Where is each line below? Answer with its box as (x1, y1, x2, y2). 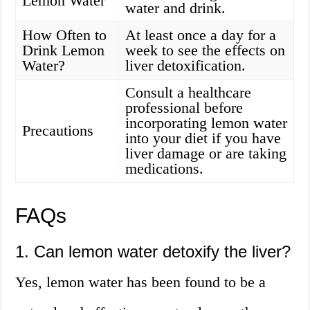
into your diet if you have (125, 129, 282, 147)
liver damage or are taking (125, 145, 287, 163)
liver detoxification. (125, 57, 246, 75)
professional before (125, 99, 244, 117)
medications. (125, 160, 204, 178)
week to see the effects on (125, 42, 286, 60)
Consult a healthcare (125, 84, 252, 102)
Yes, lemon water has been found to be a (15, 273, 266, 291)
